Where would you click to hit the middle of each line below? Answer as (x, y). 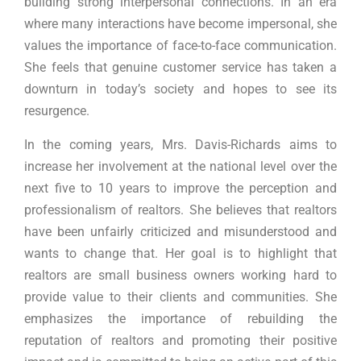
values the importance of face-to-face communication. (180, 46)
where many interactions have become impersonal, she (180, 24)
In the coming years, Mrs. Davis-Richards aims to (180, 144)
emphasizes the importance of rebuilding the (180, 318)
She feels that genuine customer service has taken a (180, 68)
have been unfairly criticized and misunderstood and (180, 231)
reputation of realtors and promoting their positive (180, 340)
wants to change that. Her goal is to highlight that (180, 253)
